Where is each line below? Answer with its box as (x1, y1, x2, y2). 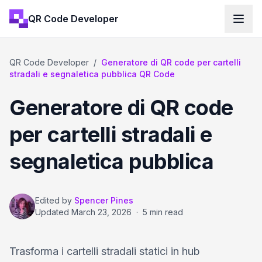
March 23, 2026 (71, 207, 132, 217)
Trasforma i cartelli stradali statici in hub (9, 245, 200, 257)
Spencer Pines (74, 195, 133, 205)
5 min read (143, 207, 183, 217)
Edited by (35, 195, 72, 205)
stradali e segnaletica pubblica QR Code (9, 69, 175, 79)
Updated (35, 207, 71, 217)
